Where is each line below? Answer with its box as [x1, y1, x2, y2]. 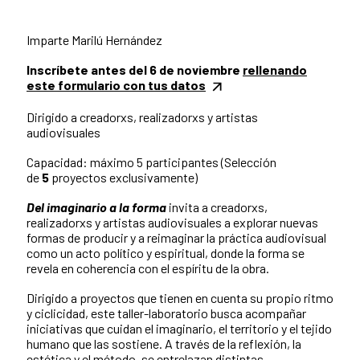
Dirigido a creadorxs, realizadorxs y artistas [27, 108, 258, 125]
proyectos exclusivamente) [49, 169, 198, 185]
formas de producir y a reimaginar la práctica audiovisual [27, 229, 326, 245]
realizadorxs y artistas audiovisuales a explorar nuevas [27, 214, 318, 230]
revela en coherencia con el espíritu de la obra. [27, 260, 269, 276]
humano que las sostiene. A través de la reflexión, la [27, 335, 301, 351]
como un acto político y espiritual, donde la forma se [27, 244, 305, 260]
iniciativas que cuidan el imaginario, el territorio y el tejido [27, 320, 332, 336]
